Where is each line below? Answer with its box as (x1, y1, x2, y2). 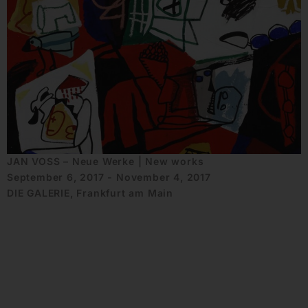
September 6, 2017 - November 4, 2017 (7, 171, 211, 184)
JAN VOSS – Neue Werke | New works (7, 155, 204, 168)
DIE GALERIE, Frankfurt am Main (7, 187, 173, 199)
